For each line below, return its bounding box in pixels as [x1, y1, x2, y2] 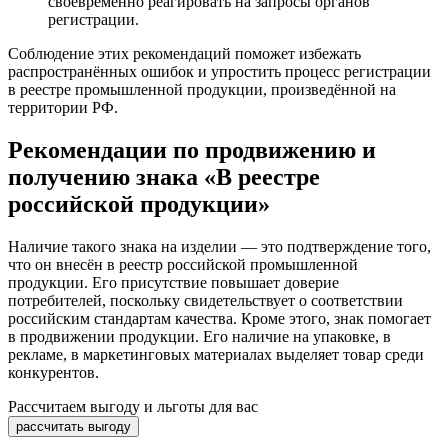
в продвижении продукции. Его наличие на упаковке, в [8, 327, 391, 345]
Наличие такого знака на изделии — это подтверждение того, [8, 237, 431, 255]
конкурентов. [8, 363, 99, 381]
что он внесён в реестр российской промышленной [8, 255, 358, 273]
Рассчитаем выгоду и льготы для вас [8, 397, 258, 415]
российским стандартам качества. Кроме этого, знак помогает [8, 309, 431, 327]
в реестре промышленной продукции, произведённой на [8, 80, 396, 98]
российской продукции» [8, 190, 270, 217]
